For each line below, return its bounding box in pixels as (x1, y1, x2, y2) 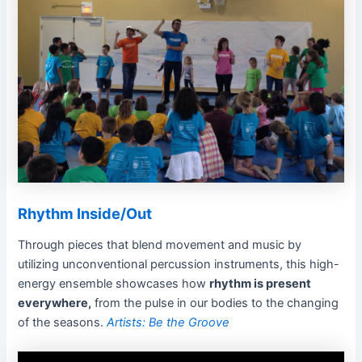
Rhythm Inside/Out (18, 204, 153, 222)
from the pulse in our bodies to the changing (91, 296, 339, 311)
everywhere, (18, 296, 92, 311)
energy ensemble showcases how (18, 276, 210, 292)
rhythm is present (209, 276, 312, 292)
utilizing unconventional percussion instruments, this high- (18, 257, 340, 272)
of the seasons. (18, 315, 107, 330)
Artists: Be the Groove (107, 315, 230, 330)
